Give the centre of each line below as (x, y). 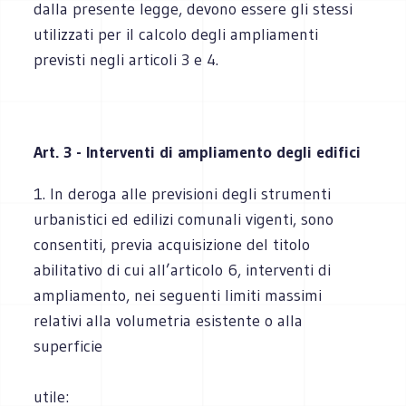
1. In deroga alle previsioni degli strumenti (183, 193)
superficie (68, 346)
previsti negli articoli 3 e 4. (126, 59)
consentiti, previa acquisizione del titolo (172, 244)
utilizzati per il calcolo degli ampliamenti (176, 34)
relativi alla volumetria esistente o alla (169, 320)
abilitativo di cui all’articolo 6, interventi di (183, 270)
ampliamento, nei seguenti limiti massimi (178, 295)
